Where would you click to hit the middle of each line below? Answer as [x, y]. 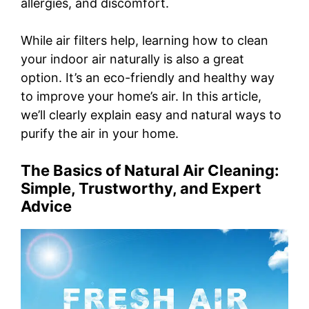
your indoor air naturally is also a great [132, 59]
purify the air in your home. [100, 134]
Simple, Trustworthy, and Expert [141, 189]
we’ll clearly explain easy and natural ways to [151, 115]
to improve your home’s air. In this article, [141, 97]
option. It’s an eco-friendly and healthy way [148, 78]
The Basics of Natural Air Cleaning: [150, 171]
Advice [46, 207]
